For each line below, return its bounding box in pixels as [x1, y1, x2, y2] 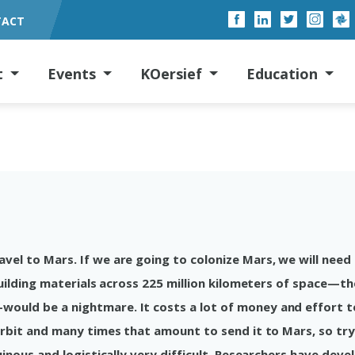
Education [246, 63, 322, 83]
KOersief [140, 63, 206, 83]
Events [48, 63, 100, 83]
